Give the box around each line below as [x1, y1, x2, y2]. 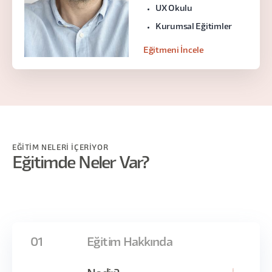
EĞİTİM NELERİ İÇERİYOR [12, 144, 109, 151]
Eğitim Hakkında [87, 237, 172, 248]
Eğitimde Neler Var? [12, 156, 149, 171]
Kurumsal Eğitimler [155, 23, 232, 31]
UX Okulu [155, 5, 192, 13]
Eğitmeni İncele [143, 47, 204, 55]
